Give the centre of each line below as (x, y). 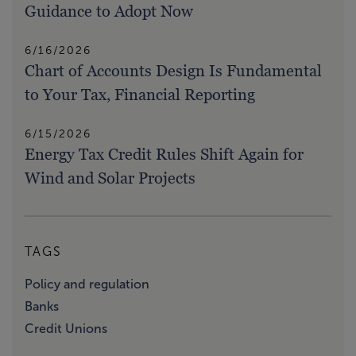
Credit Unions (66, 328)
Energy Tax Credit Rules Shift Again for (164, 155)
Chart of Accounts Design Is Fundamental (173, 71)
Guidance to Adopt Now (109, 12)
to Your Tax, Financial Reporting (140, 95)
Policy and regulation (87, 284)
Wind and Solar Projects (110, 178)
